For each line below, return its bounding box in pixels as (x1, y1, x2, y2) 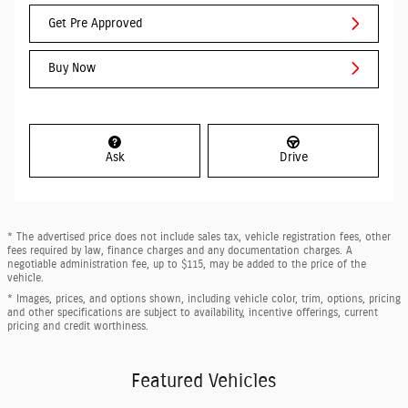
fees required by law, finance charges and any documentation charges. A (7, 244, 352, 256)
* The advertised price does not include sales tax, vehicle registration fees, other (7, 230, 391, 242)
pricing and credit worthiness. (7, 320, 148, 331)
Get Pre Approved (48, 16, 142, 30)
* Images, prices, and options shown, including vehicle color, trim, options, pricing (7, 292, 401, 304)
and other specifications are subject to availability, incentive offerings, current (7, 306, 378, 318)
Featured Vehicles (131, 371, 277, 391)
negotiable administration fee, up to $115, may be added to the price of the (7, 258, 366, 270)
